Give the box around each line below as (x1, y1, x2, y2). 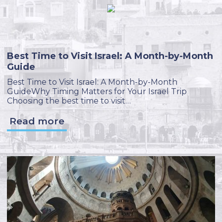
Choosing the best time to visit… (7, 96, 131, 106)
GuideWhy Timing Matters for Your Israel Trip (7, 87, 187, 96)
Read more (9, 115, 64, 127)
